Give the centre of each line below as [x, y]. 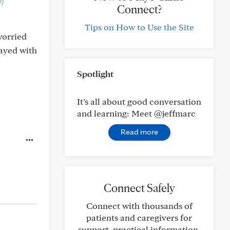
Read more [139, 132]
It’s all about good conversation [139, 101]
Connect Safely [139, 188]
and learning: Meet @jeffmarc [136, 113]
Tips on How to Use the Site [139, 27]
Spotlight [95, 74]
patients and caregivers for [139, 217]
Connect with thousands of [139, 206]
